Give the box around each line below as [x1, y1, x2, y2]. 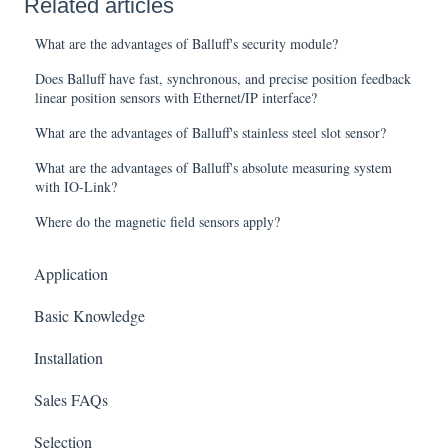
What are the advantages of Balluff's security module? [35, 34, 339, 53]
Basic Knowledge [34, 305, 145, 327]
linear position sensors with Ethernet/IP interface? [35, 88, 318, 107]
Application [34, 263, 108, 285]
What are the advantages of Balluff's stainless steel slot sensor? [35, 123, 387, 142]
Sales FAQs [34, 389, 108, 411]
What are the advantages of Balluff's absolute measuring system [35, 158, 393, 177]
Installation [34, 347, 103, 369]
